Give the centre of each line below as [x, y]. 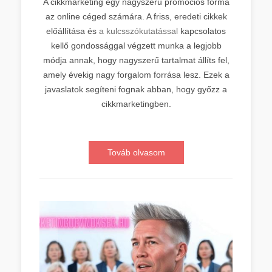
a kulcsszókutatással [137, 31]
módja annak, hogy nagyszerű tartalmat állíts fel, [136, 60]
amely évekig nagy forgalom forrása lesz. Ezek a [136, 75]
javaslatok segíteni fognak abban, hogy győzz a [136, 89]
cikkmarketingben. [136, 104]
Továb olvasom [136, 152]
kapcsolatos [202, 31]
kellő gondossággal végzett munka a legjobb [136, 46]
